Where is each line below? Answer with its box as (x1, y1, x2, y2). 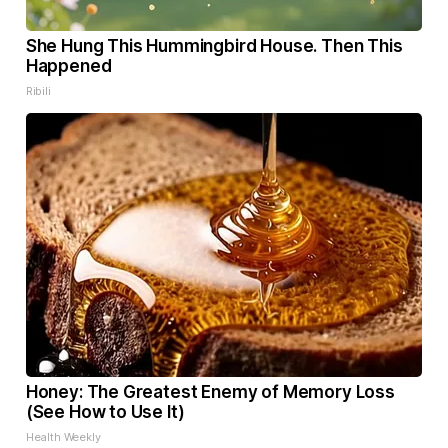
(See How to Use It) (25, 402, 185, 423)
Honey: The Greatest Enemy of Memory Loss (25, 382, 395, 403)
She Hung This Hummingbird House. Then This (25, 36, 403, 57)
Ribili (25, 84, 51, 99)
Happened (25, 56, 112, 77)
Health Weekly (25, 430, 101, 445)
